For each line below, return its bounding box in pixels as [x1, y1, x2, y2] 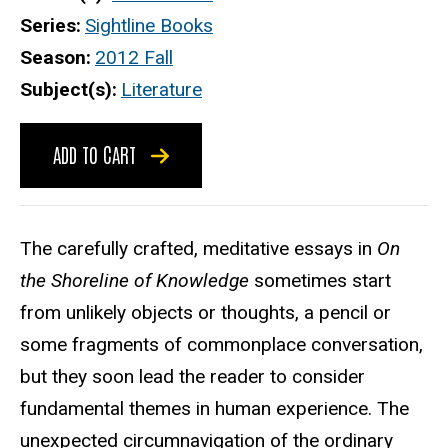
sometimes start [249, 268, 391, 292]
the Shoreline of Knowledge [20, 268, 249, 292]
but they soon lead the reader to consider [20, 364, 365, 388]
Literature [121, 78, 202, 102]
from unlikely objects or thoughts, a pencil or [20, 300, 391, 324]
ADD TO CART [53, 140, 141, 167]
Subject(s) [20, 78, 112, 102]
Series [20, 14, 76, 38]
